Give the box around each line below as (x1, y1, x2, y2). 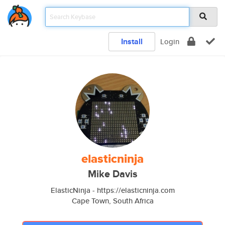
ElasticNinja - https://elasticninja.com (50, 185, 175, 195)
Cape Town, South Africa (71, 195, 154, 206)
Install (121, 36, 143, 47)
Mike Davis (87, 167, 138, 181)
